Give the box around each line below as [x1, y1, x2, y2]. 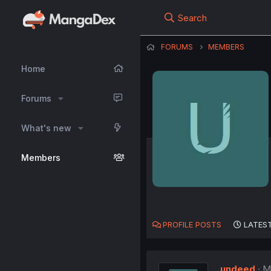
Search [177, 12, 207, 24]
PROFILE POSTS [162, 220, 221, 230]
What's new [21, 123, 71, 133]
